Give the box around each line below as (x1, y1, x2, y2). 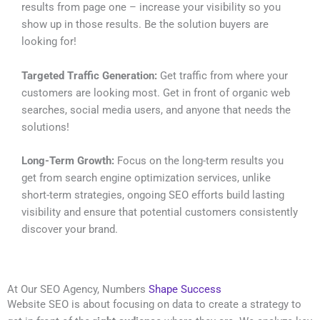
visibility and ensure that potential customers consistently (21, 205, 298, 219)
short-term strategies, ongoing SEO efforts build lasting (21, 188, 284, 201)
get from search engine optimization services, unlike (21, 171, 271, 184)
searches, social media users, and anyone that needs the (21, 103, 291, 116)
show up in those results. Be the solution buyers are (21, 18, 269, 31)
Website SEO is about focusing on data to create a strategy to (7, 298, 301, 311)
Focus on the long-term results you (114, 154, 284, 167)
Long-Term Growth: (21, 154, 114, 167)
